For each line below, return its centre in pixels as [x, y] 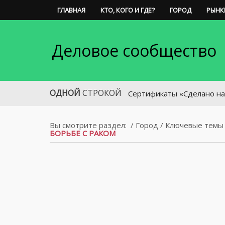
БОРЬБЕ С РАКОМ [83, 133]
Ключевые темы [194, 125]
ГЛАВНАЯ [71, 10]
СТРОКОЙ [102, 93]
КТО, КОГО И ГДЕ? [128, 10]
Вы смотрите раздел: [88, 125]
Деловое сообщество [134, 50]
